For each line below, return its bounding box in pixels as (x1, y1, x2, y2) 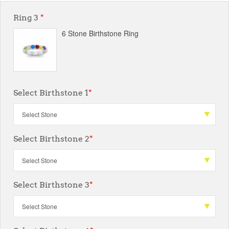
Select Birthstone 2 (13, 134, 89, 144)
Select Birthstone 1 (13, 88, 88, 98)
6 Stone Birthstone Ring (62, 28, 139, 38)
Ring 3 (13, 13, 40, 22)
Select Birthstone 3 (13, 180, 89, 190)
